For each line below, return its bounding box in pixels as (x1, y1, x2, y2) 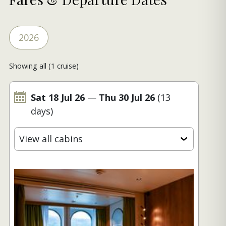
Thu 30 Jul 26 (99, 91, 155, 103)
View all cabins (19, 132, 83, 145)
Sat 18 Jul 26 (31, 91, 85, 103)
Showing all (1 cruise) (9, 61, 79, 71)
